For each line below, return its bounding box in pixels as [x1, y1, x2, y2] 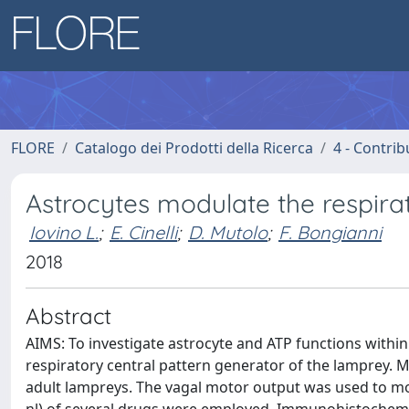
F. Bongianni [278, 221, 382, 244]
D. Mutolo [188, 221, 267, 244]
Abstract [26, 302, 111, 330]
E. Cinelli [110, 221, 177, 244]
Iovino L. [29, 221, 99, 244]
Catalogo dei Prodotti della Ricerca [75, 138, 313, 158]
